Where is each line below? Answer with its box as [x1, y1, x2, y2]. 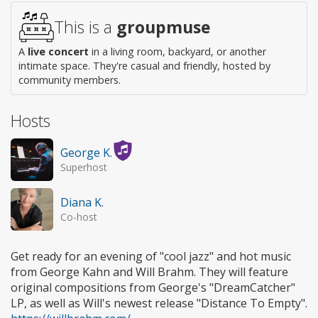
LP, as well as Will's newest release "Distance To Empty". [11, 295, 307, 311]
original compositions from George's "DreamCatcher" [11, 279, 295, 295]
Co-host [60, 209, 97, 224]
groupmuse [116, 15, 211, 38]
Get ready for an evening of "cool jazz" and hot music [11, 248, 291, 264]
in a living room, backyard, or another [89, 44, 266, 58]
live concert [28, 44, 89, 58]
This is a [54, 15, 116, 38]
